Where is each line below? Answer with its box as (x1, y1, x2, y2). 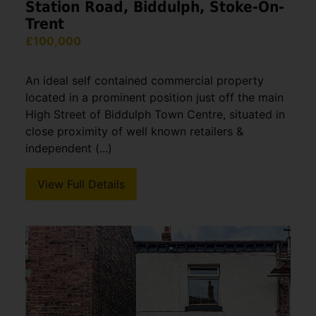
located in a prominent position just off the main (25, 90, 284, 105)
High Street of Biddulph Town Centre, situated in (25, 107, 285, 122)
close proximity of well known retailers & (25, 124, 243, 139)
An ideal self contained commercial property (25, 73, 264, 88)
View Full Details (37, 177, 125, 192)
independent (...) (25, 141, 112, 156)
